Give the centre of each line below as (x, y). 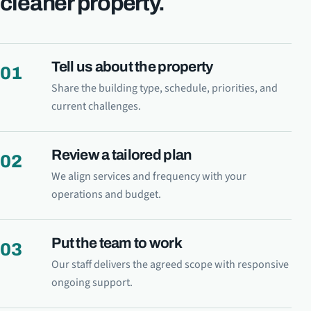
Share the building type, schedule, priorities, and (165, 89)
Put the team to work (117, 243)
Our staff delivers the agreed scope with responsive (170, 265)
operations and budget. (107, 195)
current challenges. (96, 107)
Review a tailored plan (122, 155)
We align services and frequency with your (149, 177)
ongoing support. (92, 283)
